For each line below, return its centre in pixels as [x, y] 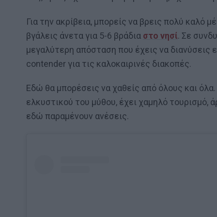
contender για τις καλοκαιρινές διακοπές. [109, 63]
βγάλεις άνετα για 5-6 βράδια [85, 35]
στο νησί [160, 35]
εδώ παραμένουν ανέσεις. [77, 116]
